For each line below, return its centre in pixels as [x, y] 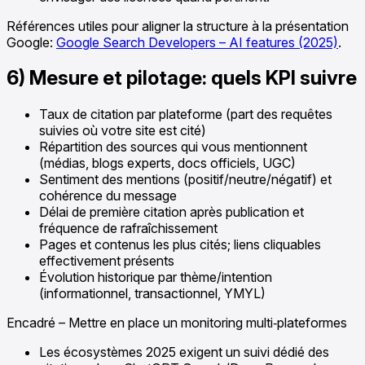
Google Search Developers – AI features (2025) [197, 42]
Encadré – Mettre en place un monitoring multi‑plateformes [177, 323]
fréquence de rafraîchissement [128, 229]
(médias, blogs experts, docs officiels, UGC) [167, 163]
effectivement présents [107, 261]
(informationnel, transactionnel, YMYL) [152, 294]
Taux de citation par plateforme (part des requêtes [186, 114]
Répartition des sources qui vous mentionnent [173, 147]
